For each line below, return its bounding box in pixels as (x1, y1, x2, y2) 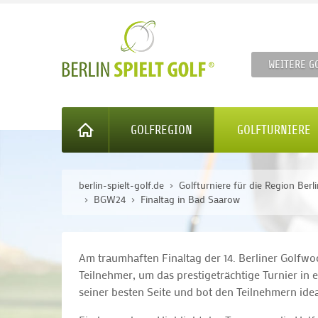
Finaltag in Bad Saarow (141, 193, 240, 207)
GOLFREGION (131, 123, 192, 138)
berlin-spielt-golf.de (79, 179, 164, 192)
